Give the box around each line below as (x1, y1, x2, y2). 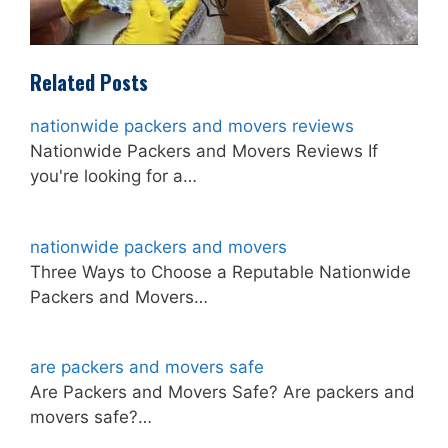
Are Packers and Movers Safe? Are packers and (30, 382, 415, 403)
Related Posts (30, 67, 148, 98)
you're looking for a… (30, 166, 197, 187)
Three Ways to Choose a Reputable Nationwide (30, 261, 411, 282)
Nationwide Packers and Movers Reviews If (30, 141, 378, 162)
